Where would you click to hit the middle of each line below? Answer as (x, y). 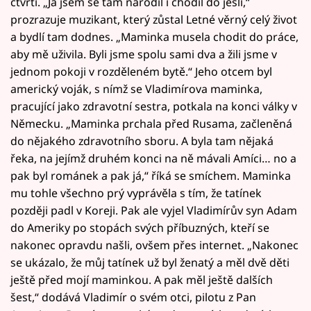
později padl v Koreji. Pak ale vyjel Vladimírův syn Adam (154, 211)
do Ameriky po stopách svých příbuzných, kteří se (140, 228)
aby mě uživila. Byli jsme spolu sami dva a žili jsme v (144, 54)
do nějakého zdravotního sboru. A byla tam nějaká (142, 141)
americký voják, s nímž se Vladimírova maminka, (136, 89)
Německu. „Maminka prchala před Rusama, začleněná (151, 124)
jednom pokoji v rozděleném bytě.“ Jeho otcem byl (141, 72)
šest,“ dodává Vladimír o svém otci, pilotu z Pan (133, 297)
